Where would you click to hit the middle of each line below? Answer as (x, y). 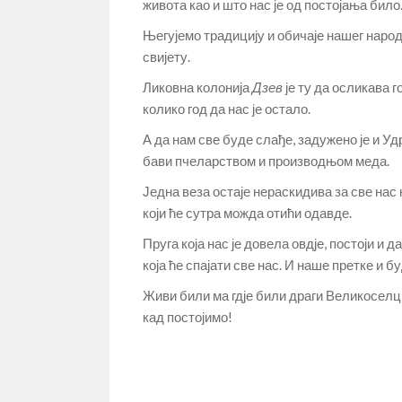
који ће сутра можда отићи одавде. (247, 213)
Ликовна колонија (197, 87)
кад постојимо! (188, 317)
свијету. (166, 57)
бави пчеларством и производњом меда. (266, 161)
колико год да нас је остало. (227, 109)
